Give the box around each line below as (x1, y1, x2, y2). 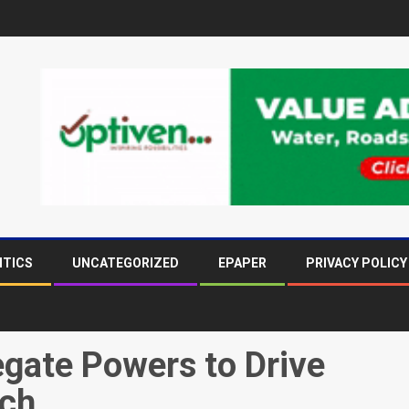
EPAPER (218, 256, 267, 271)
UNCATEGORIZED (72, 256, 179, 271)
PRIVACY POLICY (306, 256, 407, 271)
